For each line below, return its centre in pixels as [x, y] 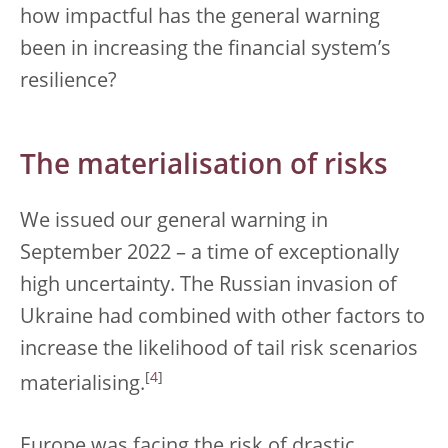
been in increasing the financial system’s [205, 49]
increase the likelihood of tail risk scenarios [219, 349]
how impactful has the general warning [200, 17]
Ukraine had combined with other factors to [222, 317]
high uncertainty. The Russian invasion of [208, 285]
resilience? [68, 81]
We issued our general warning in [174, 221]
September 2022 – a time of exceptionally [209, 253]
